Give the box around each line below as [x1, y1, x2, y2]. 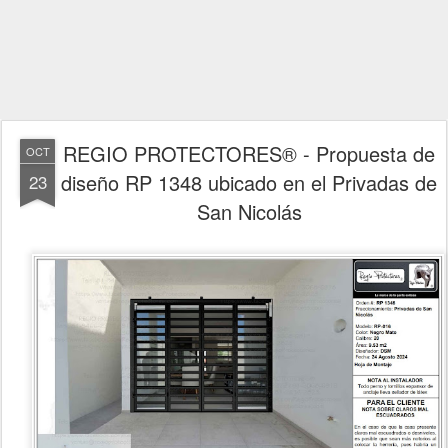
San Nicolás [196, 197, 302, 226]
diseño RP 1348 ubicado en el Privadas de [61, 168, 437, 197]
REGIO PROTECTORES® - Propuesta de [63, 139, 435, 168]
